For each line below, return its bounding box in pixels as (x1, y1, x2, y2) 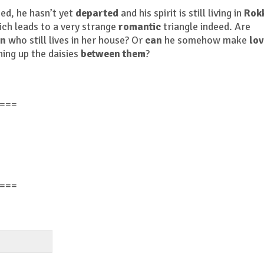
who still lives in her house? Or (6, 34, 145, 47)
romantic (118, 20, 161, 34)
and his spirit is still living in (118, 6, 244, 20)
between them (81, 47, 146, 61)
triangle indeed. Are (161, 20, 250, 34)
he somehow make (162, 34, 249, 47)
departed (75, 6, 118, 20)
